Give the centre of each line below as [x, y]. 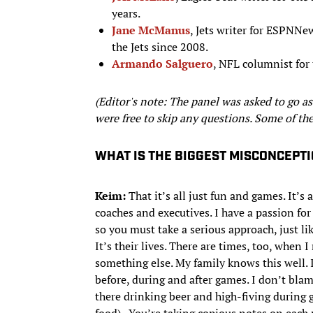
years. [126, 13]
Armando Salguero [162, 63]
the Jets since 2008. [160, 46]
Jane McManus [151, 30]
